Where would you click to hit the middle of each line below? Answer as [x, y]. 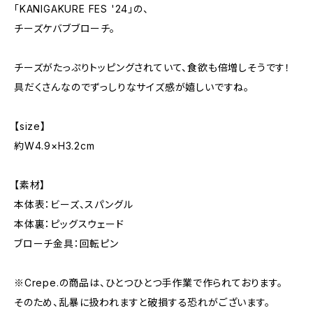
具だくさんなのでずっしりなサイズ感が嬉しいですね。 [132, 87]
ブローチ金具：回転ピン [66, 243]
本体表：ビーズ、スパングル [74, 204]
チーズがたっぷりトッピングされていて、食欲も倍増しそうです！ [152, 67]
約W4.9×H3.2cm [54, 146]
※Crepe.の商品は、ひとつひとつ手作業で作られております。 [148, 283]
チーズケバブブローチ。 [65, 28]
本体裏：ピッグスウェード [69, 224]
